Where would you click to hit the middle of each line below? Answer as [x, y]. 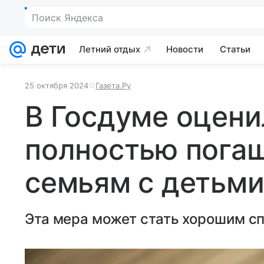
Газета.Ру [113, 85]
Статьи [235, 49]
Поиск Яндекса [67, 18]
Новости [185, 49]
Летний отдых [110, 49]
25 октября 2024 [57, 85]
